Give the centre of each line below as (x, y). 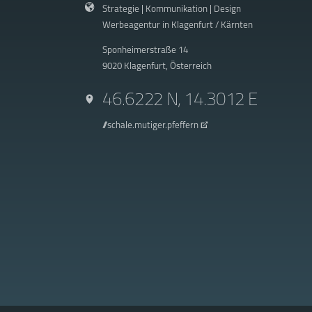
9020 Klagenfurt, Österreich (157, 66)
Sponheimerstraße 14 (145, 50)
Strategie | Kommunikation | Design (171, 9)
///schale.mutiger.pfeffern (150, 126)
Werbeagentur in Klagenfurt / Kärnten (177, 25)
